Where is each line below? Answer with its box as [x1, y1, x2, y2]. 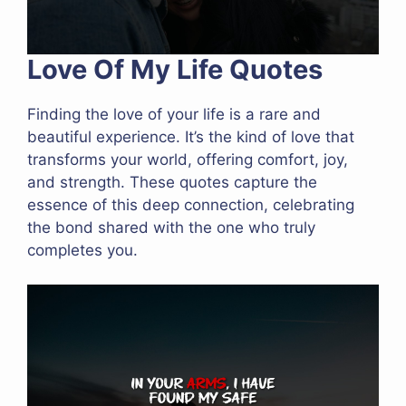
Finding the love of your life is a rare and [27, 104, 321, 123]
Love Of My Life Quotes [27, 53, 323, 85]
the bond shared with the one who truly [27, 217, 315, 237]
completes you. [27, 240, 138, 259]
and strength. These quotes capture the [27, 172, 317, 191]
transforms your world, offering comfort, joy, [27, 150, 348, 169]
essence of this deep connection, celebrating [27, 195, 354, 214]
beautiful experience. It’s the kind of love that [27, 127, 354, 146]
